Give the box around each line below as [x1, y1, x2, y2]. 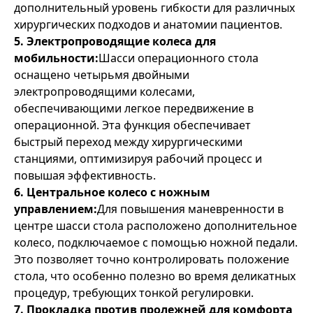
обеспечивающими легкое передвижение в [14, 101, 254, 116]
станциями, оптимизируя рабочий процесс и [14, 151, 262, 166]
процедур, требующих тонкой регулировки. [14, 285, 254, 300]
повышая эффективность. [14, 168, 156, 183]
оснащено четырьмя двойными [14, 67, 189, 82]
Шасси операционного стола [99, 50, 259, 66]
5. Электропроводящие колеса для [14, 34, 216, 49]
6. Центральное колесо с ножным [14, 184, 210, 200]
